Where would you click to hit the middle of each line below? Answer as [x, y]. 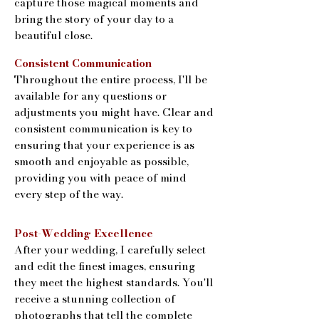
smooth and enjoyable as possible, [101, 161]
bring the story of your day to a [94, 19]
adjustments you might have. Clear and [114, 112]
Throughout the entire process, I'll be [111, 79]
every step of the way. [69, 194]
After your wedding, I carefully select [110, 249]
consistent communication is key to [103, 128]
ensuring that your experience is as [104, 145]
